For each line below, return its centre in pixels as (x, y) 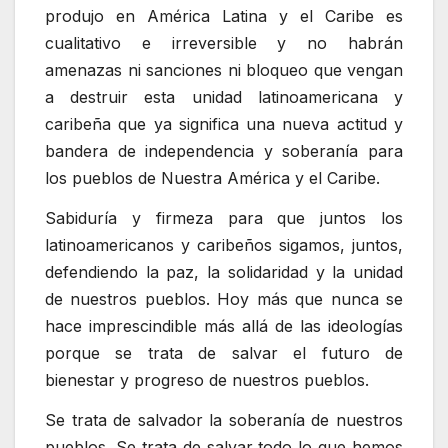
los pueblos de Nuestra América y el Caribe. (212, 178)
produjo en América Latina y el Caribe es (224, 16)
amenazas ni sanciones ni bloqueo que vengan (224, 70)
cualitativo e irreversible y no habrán (224, 43)
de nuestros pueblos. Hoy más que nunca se (224, 298)
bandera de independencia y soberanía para (224, 151)
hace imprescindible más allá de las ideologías (224, 325)
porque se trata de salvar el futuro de (224, 352)
